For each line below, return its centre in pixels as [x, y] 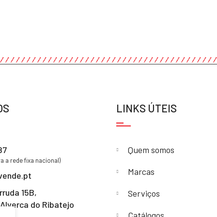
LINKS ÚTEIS [147, 108]
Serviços [144, 194]
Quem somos [151, 150]
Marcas [141, 172]
